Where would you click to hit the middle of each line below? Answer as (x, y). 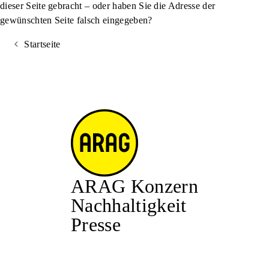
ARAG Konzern (134, 186)
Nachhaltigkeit (129, 205)
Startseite (42, 44)
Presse (96, 225)
